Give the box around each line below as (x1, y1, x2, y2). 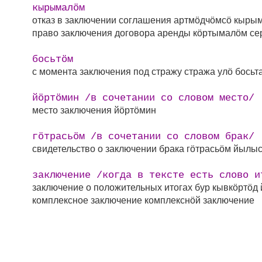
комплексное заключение (32, 193, 142, 206)
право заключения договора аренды (32, 26, 191, 39)
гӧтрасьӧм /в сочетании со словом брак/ (32, 131, 254, 142)
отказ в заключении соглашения (32, 13, 171, 26)
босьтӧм (32, 54, 73, 65)
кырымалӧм (32, 2, 85, 13)
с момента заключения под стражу (32, 64, 182, 78)
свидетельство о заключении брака (32, 142, 184, 155)
